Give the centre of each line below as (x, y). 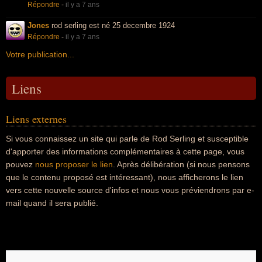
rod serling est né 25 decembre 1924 (112, 25)
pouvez (20, 164)
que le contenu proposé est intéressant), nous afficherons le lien (125, 177)
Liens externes (36, 119)
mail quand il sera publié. (52, 203)
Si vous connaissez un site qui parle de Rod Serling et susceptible (127, 139)
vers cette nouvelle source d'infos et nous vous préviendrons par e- (130, 190)
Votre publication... (40, 54)
